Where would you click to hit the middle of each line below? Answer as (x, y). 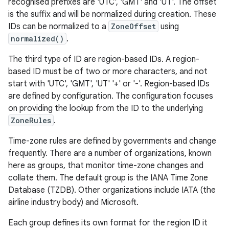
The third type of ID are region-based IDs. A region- (104, 59)
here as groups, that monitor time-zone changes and (106, 166)
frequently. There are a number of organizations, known (110, 153)
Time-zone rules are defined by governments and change (112, 141)
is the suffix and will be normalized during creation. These (112, 14)
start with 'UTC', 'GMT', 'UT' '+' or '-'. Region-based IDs (109, 84)
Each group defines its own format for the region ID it (108, 223)
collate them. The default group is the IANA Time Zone (108, 178)
